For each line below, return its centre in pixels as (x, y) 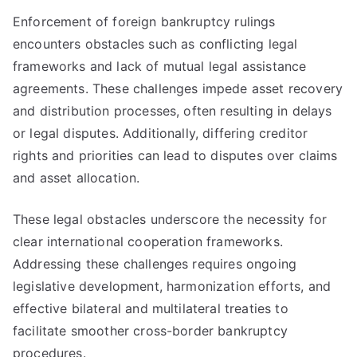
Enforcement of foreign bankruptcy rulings (144, 22)
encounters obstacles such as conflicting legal (155, 44)
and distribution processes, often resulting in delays (173, 111)
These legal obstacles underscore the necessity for (170, 219)
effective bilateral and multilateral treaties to (151, 308)
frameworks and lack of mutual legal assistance (160, 66)
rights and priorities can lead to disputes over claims (175, 155)
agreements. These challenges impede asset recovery (178, 88)
